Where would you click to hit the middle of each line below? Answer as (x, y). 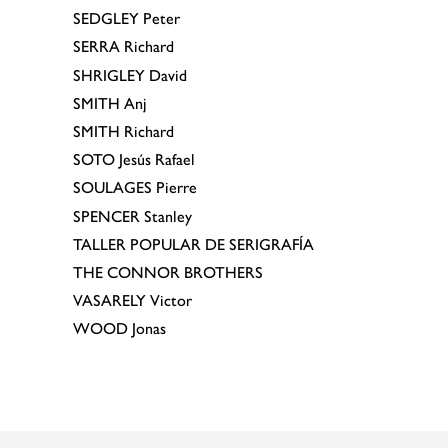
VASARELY (109, 301)
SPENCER (106, 216)
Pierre (174, 188)
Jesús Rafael (155, 160)
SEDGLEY (106, 19)
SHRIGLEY (109, 75)
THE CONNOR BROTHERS (168, 272)
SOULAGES (112, 188)
